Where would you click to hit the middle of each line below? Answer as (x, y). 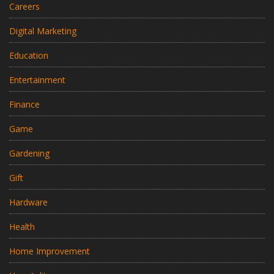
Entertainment (37, 80)
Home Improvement (50, 251)
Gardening (29, 154)
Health (22, 227)
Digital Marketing (43, 31)
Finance (24, 105)
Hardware (28, 202)
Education (29, 56)
